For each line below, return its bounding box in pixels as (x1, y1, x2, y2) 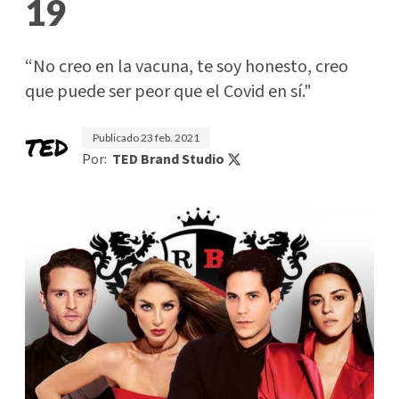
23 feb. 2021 (141, 131, 199, 144)
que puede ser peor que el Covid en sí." (25, 79, 312, 104)
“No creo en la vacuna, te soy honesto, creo (25, 54, 348, 79)
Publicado (93, 131, 141, 144)
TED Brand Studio (112, 150, 224, 169)
